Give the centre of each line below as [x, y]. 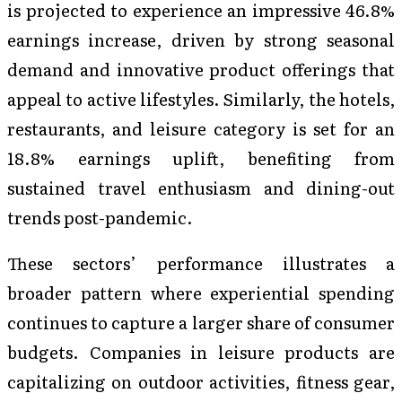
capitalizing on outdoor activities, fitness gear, [201, 382]
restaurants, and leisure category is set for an [201, 128]
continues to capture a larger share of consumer [201, 323]
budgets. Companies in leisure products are [201, 352]
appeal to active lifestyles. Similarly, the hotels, [201, 98]
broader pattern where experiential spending [201, 293]
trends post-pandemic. [100, 217]
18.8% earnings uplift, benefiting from [201, 157]
